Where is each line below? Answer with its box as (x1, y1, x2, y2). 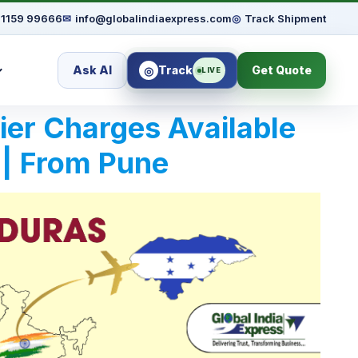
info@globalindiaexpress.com (75, 12, 232, 25)
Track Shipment (245, 12, 326, 25)
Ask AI (73, 63, 113, 77)
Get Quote (252, 63, 312, 77)
